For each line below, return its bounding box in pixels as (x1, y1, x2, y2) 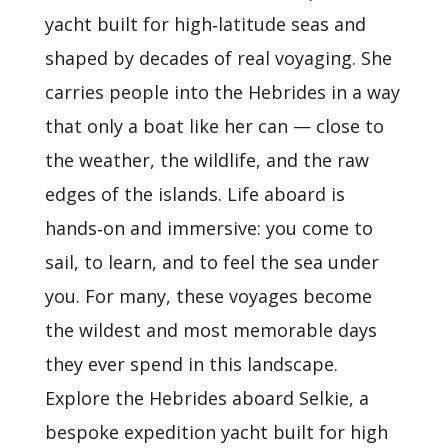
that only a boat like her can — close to (44, 114, 384, 138)
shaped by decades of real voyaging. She (44, 46, 392, 70)
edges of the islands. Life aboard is (44, 182, 345, 206)
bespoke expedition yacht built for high (44, 420, 388, 444)
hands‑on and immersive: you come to (44, 216, 373, 240)
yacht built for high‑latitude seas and (44, 12, 366, 36)
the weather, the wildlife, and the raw (44, 148, 369, 172)
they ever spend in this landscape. (44, 352, 338, 376)
